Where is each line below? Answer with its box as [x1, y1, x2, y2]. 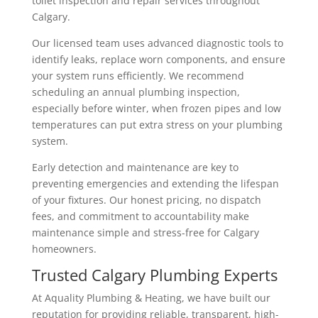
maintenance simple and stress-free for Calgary [31, 225, 259, 239]
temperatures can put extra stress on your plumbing [31, 117, 283, 131]
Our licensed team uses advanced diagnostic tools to [31, 35, 283, 50]
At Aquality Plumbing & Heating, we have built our [31, 290, 270, 305]
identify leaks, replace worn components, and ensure [31, 52, 285, 66]
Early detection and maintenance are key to [31, 160, 238, 174]
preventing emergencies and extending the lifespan [31, 176, 279, 190]
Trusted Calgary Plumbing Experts [31, 263, 278, 285]
